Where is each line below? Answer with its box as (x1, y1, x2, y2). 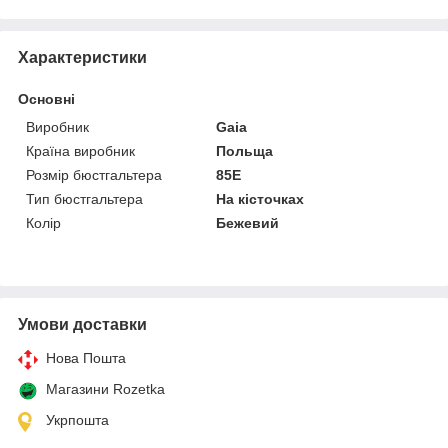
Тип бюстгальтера (26, 190, 143, 207)
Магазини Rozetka (46, 380, 165, 397)
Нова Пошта (46, 349, 126, 366)
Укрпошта (46, 411, 109, 428)
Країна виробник (26, 142, 135, 159)
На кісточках (216, 190, 305, 207)
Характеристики (18, 48, 147, 66)
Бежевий (216, 214, 280, 231)
